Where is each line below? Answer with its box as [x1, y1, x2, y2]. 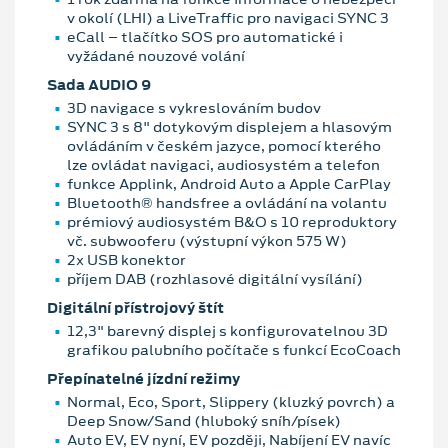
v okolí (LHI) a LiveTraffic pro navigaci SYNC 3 [67, 7, 389, 28]
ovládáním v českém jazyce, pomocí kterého [67, 135, 381, 156]
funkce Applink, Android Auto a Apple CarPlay [67, 173, 391, 194]
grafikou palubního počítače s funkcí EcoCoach [67, 339, 401, 360]
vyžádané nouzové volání [67, 45, 245, 66]
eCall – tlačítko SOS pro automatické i [67, 26, 343, 47]
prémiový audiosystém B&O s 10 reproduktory [67, 211, 397, 232]
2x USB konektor [67, 249, 186, 270]
